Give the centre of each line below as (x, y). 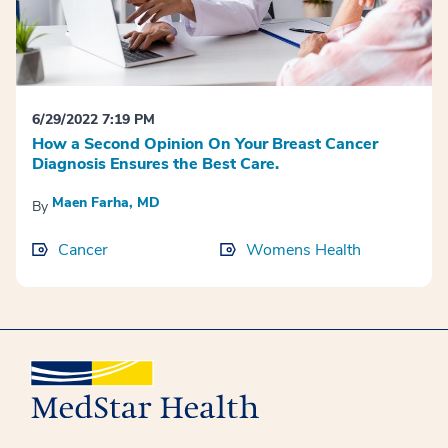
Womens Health (304, 250)
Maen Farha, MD (106, 203)
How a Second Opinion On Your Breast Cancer (205, 144)
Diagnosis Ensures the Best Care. (155, 164)
